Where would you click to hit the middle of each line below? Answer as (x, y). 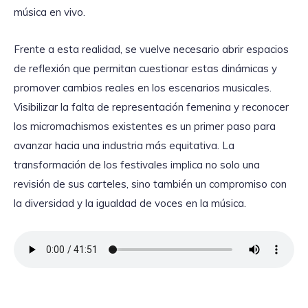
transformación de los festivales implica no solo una (137, 165)
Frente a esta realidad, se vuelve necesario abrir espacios (151, 49)
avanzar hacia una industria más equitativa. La (124, 146)
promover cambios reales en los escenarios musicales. (143, 88)
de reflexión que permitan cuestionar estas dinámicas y (145, 69)
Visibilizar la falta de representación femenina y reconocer (151, 107)
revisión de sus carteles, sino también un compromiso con (150, 184)
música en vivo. (49, 12)
